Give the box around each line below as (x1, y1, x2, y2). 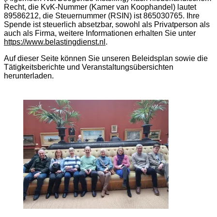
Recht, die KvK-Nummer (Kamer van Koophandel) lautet (4, 2, 196, 11)
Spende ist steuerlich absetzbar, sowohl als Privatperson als (4, 20, 210, 29)
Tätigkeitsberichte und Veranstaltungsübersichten (4, 62, 173, 71)
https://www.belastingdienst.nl (4, 37, 106, 46)
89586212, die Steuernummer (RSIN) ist (4, 11, 141, 20)
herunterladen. (4, 71, 54, 80)
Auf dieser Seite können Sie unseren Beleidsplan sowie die (4, 54, 208, 62)
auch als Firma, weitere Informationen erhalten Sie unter (4, 29, 196, 37)
